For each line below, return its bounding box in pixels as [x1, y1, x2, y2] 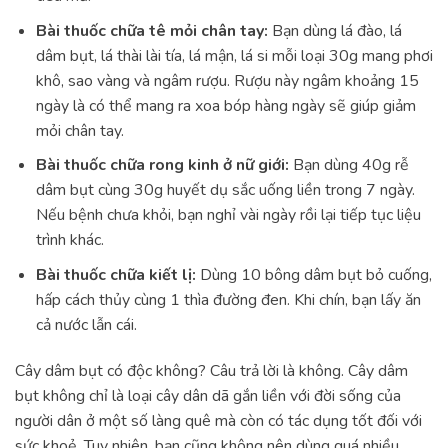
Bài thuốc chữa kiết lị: [35, 263, 200, 286]
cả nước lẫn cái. [35, 313, 137, 336]
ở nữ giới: [218, 154, 293, 177]
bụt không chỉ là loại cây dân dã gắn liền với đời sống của [15, 384, 401, 407]
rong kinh [148, 154, 219, 177]
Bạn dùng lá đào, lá [267, 19, 402, 42]
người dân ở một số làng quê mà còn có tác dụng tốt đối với [15, 409, 422, 432]
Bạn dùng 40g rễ [292, 154, 409, 177]
